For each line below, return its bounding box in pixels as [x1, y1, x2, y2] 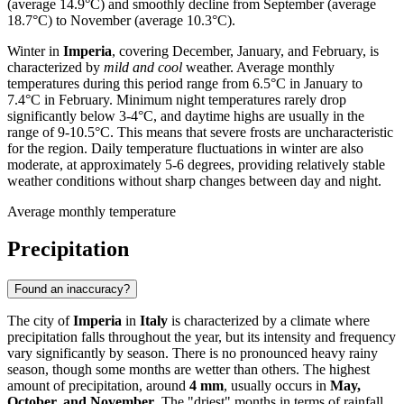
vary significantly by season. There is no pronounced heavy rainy [7, 345, 378, 362]
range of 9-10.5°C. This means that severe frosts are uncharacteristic [7, 124, 393, 140]
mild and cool [104, 59, 182, 75]
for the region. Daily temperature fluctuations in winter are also [7, 140, 363, 156]
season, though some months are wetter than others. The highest [7, 362, 370, 378]
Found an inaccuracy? [14, 282, 130, 297]
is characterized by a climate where [168, 313, 370, 329]
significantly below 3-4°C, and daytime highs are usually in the [7, 107, 364, 124]
